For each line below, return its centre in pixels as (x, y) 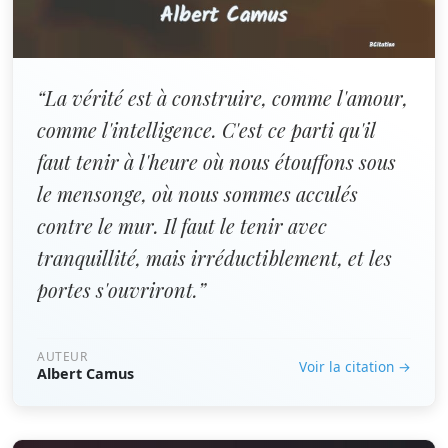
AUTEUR (62, 356)
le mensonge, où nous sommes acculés (197, 193)
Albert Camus (85, 373)
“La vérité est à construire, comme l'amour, (222, 97)
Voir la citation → (355, 366)
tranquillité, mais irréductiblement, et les (214, 257)
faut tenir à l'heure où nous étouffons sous (216, 161)
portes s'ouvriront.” (121, 289)
